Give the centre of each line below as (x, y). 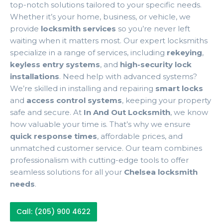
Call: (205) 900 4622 (54, 211)
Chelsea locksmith (161, 172)
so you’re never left (153, 28)
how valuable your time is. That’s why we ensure (100, 124)
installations (35, 76)
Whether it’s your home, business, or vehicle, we (100, 16)
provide (25, 28)
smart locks (179, 88)
